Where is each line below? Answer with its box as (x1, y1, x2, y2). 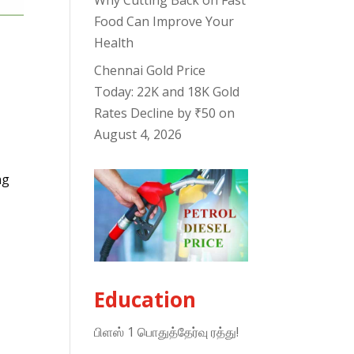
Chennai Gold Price (94, 62, 206, 80)
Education (94, 284, 197, 314)
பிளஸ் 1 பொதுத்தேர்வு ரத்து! (94, 322, 239, 341)
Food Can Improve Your (94, 13, 235, 31)
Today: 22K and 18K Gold (94, 83, 240, 101)
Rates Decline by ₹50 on (94, 104, 235, 122)
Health (94, 34, 134, 52)
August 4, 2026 (94, 126, 183, 144)
